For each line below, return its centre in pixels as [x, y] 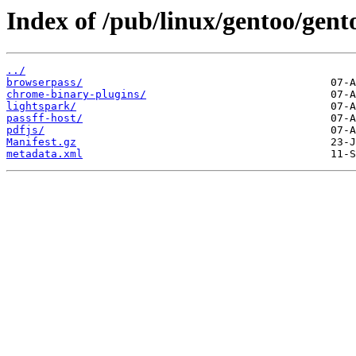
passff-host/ [44, 118]
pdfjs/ [25, 130]
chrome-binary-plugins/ [76, 95]
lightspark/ [41, 106]
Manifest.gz [41, 142]
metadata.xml [44, 154]
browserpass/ [44, 83]
